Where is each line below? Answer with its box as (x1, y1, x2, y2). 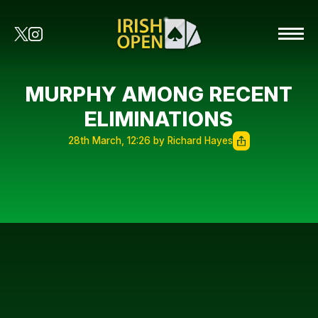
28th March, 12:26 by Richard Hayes (68, 135, 233, 146)
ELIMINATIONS (84, 106, 234, 131)
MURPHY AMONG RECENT (25, 82, 293, 106)
